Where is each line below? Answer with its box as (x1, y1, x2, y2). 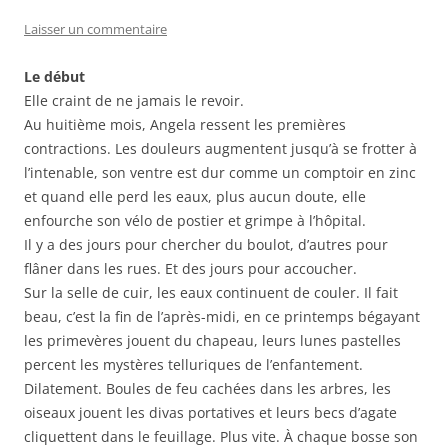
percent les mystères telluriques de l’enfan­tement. (24, 355, 363, 375)
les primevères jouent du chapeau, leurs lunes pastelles (24, 331, 401, 351)
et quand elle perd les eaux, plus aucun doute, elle (24, 187, 366, 207)
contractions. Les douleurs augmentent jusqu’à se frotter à (24, 139, 417, 159)
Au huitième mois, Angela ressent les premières (24, 115, 346, 135)
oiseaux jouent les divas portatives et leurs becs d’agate (24, 403, 397, 423)
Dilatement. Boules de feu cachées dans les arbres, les (24, 379, 391, 399)
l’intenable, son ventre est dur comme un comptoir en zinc (24, 163, 416, 183)
